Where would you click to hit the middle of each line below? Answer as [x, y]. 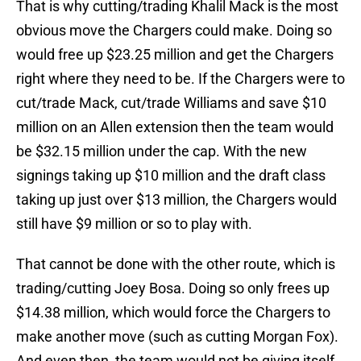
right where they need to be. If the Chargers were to [180, 79]
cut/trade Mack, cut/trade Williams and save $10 [171, 103]
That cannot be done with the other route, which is [176, 264]
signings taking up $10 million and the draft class [171, 176]
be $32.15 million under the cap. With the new [162, 151]
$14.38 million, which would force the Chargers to [173, 313]
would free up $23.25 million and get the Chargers [175, 55]
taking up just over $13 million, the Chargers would [176, 200]
